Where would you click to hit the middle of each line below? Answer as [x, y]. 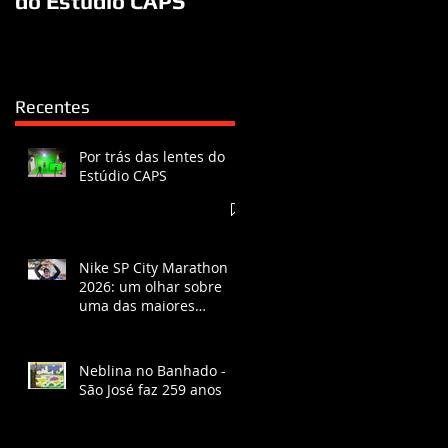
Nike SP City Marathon [153, 267]
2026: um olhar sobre [150, 286]
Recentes [52, 106]
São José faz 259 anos [150, 389]
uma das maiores [137, 305]
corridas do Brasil [138, 324]
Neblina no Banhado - [152, 370]
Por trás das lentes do [152, 156]
